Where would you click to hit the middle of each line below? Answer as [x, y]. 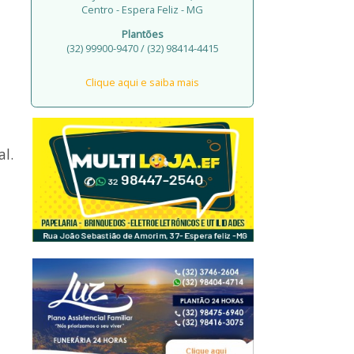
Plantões [142, 34]
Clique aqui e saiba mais [143, 83]
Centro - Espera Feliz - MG [143, 10]
